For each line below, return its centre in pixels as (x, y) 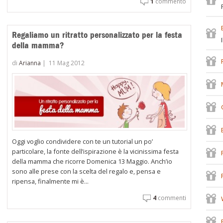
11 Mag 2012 (67, 63)
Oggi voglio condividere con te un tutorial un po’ (83, 142)
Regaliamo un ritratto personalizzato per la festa (97, 35)
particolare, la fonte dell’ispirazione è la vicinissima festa (96, 152)
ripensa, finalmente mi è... (51, 181)
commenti (171, 198)
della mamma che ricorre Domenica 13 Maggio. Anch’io (92, 162)
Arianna (30, 63)
